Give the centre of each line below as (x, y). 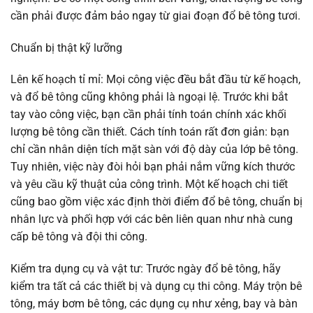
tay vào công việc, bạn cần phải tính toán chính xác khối (148, 115)
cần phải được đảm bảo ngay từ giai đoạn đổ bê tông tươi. (155, 15)
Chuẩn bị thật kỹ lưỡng (66, 48)
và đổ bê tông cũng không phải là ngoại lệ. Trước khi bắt (149, 97)
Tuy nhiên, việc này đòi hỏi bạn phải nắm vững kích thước (153, 167)
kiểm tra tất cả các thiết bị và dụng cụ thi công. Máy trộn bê (156, 286)
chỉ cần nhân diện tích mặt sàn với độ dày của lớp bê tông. (154, 150)
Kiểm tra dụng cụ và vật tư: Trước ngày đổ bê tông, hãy (146, 269)
